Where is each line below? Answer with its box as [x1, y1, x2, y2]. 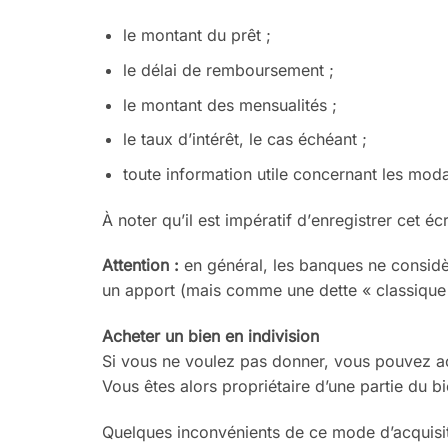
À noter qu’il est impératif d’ [102, 209, 311, 230]
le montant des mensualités [122, 94, 327, 115]
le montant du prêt [122, 25, 261, 46]
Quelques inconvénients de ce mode [102, 421, 380, 442]
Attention [102, 255, 169, 276]
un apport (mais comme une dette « [102, 280, 376, 301]
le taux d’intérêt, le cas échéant [122, 129, 357, 150]
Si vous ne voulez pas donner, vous [102, 351, 375, 372]
